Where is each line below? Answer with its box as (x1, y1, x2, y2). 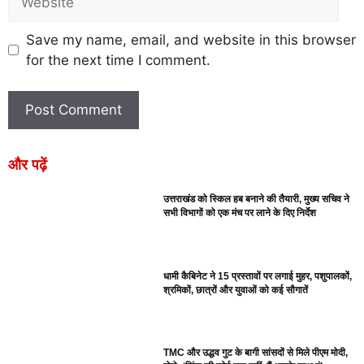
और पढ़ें (8, 157, 47, 173)
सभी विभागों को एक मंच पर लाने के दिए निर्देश (163, 207, 317, 219)
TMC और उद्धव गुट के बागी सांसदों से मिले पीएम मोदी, (163, 347, 349, 359)
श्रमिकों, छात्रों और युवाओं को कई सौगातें (163, 284, 309, 296)
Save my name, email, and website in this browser (25, 31, 356, 48)
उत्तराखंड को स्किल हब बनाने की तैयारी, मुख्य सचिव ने (163, 193, 350, 205)
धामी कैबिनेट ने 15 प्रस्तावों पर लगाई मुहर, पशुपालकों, (163, 270, 353, 282)
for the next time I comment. (25, 51, 210, 68)
